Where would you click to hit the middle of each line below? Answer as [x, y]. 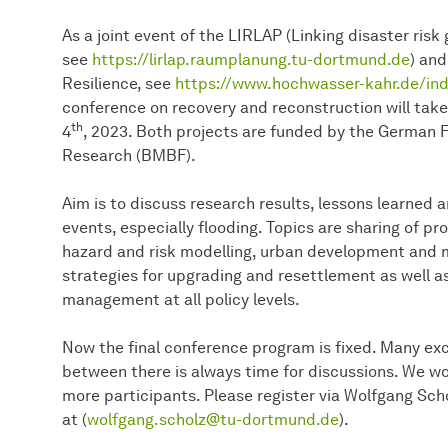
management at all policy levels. [181, 299]
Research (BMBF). [129, 155]
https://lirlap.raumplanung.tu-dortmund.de [251, 59]
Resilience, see [118, 83]
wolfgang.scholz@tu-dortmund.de [213, 419]
